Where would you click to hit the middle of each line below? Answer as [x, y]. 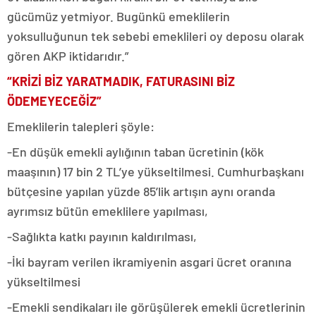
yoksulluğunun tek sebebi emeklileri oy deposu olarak [156, 36]
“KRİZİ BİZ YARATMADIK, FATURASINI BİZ [121, 81]
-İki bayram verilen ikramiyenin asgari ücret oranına [149, 262]
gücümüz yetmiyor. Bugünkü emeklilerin [119, 17]
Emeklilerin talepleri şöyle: [81, 127]
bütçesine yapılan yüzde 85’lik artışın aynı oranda [141, 192]
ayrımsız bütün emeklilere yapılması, [108, 211]
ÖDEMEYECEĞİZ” [54, 101]
